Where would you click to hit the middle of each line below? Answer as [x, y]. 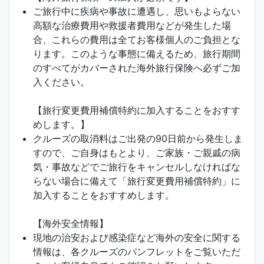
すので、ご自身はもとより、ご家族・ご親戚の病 [137, 153]
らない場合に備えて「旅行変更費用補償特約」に [137, 181]
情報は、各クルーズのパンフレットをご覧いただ [137, 252]
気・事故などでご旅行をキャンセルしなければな [137, 167]
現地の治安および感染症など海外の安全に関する [137, 238]
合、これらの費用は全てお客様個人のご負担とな [137, 40]
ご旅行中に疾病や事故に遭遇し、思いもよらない [137, 11]
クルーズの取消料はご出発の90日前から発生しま [138, 139]
